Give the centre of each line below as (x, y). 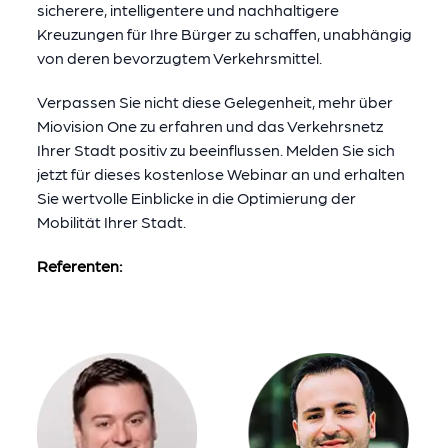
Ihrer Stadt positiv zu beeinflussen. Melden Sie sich (215, 149)
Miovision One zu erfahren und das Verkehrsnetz (209, 125)
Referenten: (79, 265)
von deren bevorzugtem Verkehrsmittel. (179, 57)
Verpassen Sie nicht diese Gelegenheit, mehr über (214, 101)
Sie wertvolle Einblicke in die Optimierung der (196, 197)
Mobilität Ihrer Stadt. (111, 221)
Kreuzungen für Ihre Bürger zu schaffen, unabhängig (224, 33)
